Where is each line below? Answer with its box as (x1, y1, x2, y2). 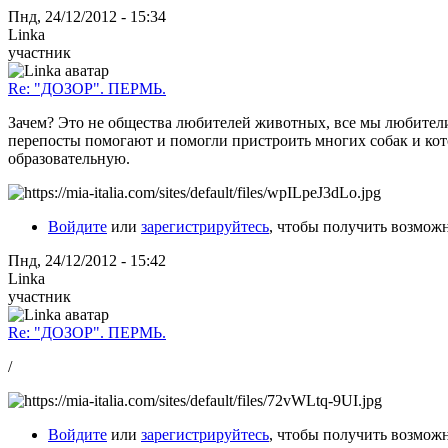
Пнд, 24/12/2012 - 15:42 (8, 251, 166, 269)
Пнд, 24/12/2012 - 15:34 (8, 7, 166, 25)
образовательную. (8, 149, 130, 167)
